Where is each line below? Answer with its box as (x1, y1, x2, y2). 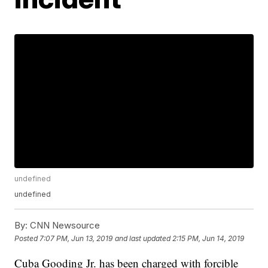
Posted (14, 233, 40, 243)
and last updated (115, 233, 171, 243)
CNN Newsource (28, 220, 100, 232)
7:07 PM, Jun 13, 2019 (39, 233, 113, 243)
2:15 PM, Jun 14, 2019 (172, 233, 245, 243)
